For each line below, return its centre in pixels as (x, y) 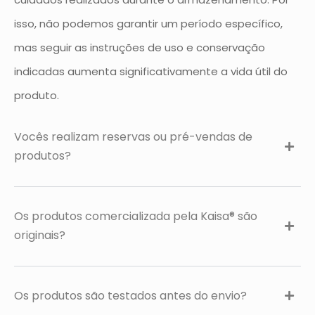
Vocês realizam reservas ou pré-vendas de (133, 137)
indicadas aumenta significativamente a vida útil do (151, 71)
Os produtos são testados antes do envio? (130, 296)
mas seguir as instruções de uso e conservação (140, 47)
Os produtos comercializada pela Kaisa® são (136, 216)
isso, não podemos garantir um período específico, (148, 24)
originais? (40, 235)
